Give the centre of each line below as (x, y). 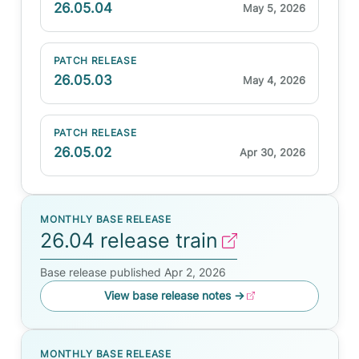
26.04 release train (129, 240)
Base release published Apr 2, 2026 (133, 272)
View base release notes (169, 296)
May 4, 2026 (274, 80)
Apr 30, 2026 (273, 152)
